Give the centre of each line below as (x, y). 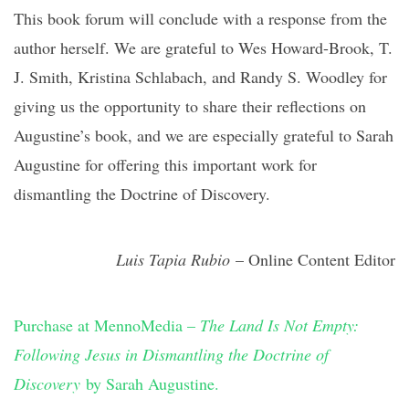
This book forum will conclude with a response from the (200, 18)
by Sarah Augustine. (152, 383)
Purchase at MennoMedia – (107, 325)
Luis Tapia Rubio (173, 259)
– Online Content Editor (313, 259)
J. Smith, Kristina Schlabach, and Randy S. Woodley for (200, 77)
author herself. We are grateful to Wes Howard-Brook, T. (203, 47)
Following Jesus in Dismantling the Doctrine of (171, 354)
